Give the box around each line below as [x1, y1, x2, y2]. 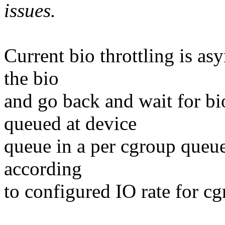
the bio [4, 67, 59, 89]
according [4, 158, 82, 180]
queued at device [4, 113, 137, 135]
